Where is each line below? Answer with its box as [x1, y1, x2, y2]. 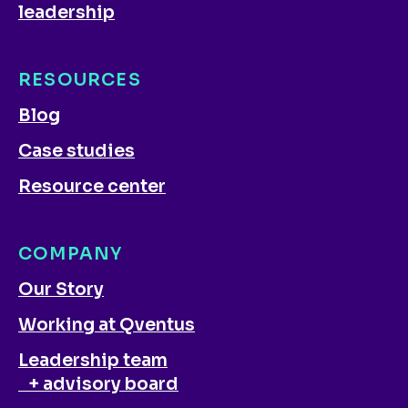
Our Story [18, 278, 104, 301]
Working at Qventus [18, 313, 195, 336]
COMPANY [18, 242, 123, 265]
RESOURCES [18, 68, 141, 91]
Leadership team [18, 349, 168, 372]
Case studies [18, 139, 135, 162]
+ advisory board [18, 372, 178, 395]
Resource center [18, 175, 166, 198]
